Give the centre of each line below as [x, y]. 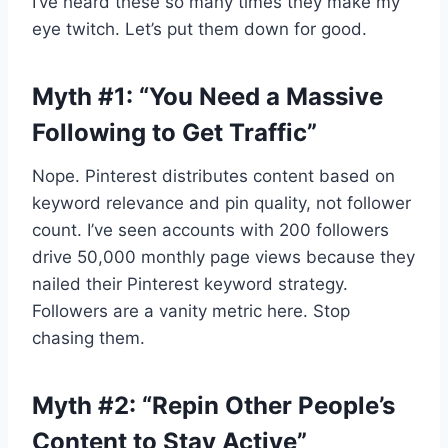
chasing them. [88, 337]
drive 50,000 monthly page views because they [223, 256]
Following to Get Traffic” [174, 132]
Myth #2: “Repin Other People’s [213, 405]
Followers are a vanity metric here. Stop [191, 310]
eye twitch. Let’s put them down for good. [199, 28]
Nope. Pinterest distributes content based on [213, 175]
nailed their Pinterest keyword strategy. [190, 283]
